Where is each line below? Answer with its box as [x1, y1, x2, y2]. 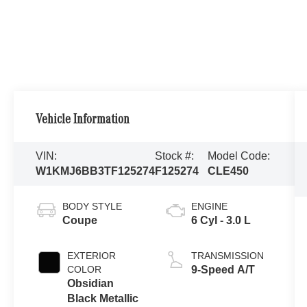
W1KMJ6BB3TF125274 [36, 165, 156, 177]
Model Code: [207, 150, 270, 162]
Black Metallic [67, 293, 139, 305]
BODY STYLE [62, 201, 123, 212]
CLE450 [207, 165, 249, 177]
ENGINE [191, 201, 228, 212]
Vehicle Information [36, 114, 130, 128]
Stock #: [155, 150, 195, 162]
